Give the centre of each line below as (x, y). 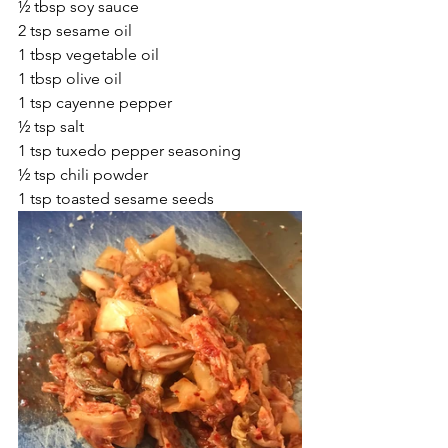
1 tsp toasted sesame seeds (116, 198)
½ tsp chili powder (83, 174)
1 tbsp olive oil (70, 78)
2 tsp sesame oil (75, 30)
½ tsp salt (51, 126)
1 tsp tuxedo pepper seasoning (129, 150)
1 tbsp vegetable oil (88, 54)
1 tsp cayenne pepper (95, 102)
